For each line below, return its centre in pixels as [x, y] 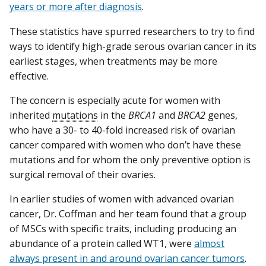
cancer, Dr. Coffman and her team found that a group [128, 213]
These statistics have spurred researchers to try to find [132, 31]
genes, [221, 115]
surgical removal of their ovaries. [83, 174]
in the [113, 115]
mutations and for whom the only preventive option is [130, 159]
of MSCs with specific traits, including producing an [123, 228]
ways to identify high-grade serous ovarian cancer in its [133, 46]
